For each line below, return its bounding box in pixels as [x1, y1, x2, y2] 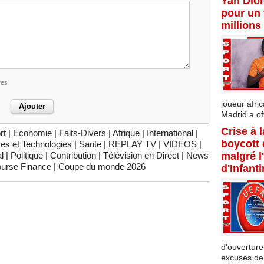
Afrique [113, 128, 140, 138]
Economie [13, 128, 52, 138]
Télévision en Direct [103, 150, 179, 161]
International [147, 128, 193, 138]
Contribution [49, 150, 96, 161]
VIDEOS [163, 139, 197, 150]
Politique [10, 150, 43, 161]
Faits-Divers [59, 128, 106, 138]
